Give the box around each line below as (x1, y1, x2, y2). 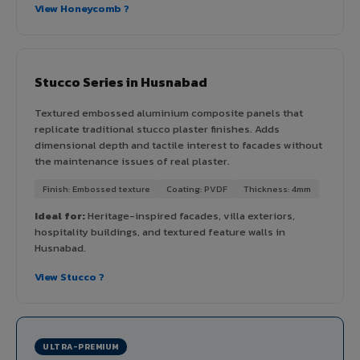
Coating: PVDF (166, 182, 227, 195)
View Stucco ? (35, 268, 104, 284)
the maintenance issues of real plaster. (35, 153, 230, 169)
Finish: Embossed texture (43, 182, 150, 195)
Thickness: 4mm (243, 182, 311, 195)
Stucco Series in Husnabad (35, 72, 207, 92)
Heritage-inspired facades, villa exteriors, (85, 207, 295, 223)
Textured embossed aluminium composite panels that (35, 104, 303, 121)
